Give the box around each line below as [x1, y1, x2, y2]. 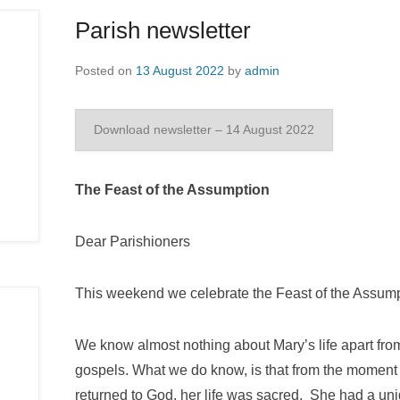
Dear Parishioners [75, 234, 190, 249]
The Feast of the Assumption [75, 182, 270, 197]
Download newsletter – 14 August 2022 [94, 122, 314, 137]
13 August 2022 [136, 63, 224, 78]
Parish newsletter [75, 17, 251, 44]
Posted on [75, 63, 136, 78]
